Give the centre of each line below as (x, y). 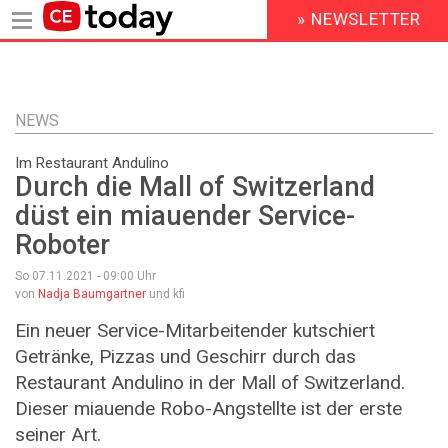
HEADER (280, 28)
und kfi (165, 294)
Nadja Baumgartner (92, 294)
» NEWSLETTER (359, 19)
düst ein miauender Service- (185, 216)
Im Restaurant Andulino (92, 163)
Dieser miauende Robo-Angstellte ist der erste (208, 409)
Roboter (62, 245)
